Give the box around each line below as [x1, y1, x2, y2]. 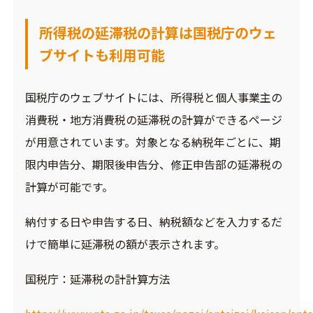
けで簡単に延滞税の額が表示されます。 [24, 235, 225, 253]
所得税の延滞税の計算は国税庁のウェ [38, 22, 277, 43]
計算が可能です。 [24, 178, 113, 196]
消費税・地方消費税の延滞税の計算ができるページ [24, 111, 282, 129]
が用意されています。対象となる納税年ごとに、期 [24, 133, 281, 151]
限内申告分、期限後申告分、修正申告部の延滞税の [24, 156, 282, 173]
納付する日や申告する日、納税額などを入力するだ [24, 213, 282, 231]
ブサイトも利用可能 [38, 45, 165, 66]
